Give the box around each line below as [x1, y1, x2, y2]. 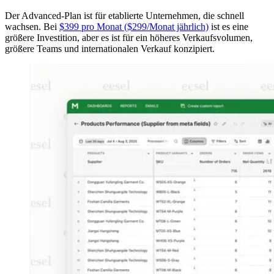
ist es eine [209, 21, 248, 32]
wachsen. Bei [5, 21, 59, 32]
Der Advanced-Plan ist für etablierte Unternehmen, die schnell [5, 10, 244, 21]
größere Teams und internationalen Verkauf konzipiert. [5, 43, 215, 54]
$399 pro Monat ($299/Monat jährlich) [59, 21, 209, 32]
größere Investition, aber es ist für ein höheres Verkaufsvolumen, [5, 32, 253, 43]
